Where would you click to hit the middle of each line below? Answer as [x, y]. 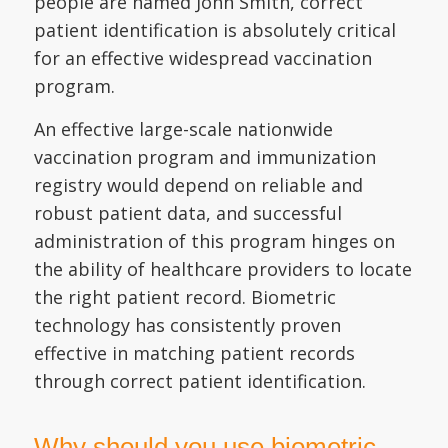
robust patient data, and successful [187, 212]
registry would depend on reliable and [198, 184]
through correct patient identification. [199, 380]
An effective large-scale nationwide [183, 128]
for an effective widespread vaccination [202, 57]
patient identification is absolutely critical [214, 29]
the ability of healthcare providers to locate [222, 268]
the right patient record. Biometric [184, 296]
